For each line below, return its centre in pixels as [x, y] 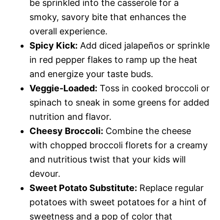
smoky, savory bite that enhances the [108, 17]
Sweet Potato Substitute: [83, 188]
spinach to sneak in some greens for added [119, 102]
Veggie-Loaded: [63, 88]
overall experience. [69, 31]
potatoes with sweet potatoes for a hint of [118, 202]
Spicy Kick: [54, 45]
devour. [45, 174]
